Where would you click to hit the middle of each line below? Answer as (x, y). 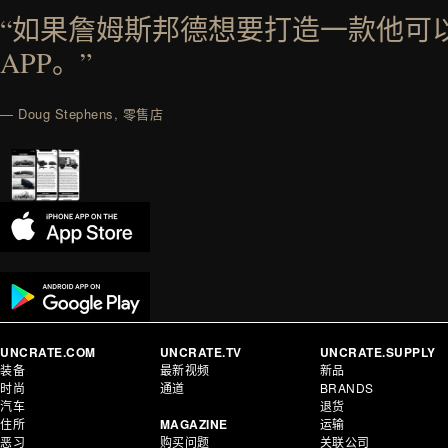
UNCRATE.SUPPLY (377, 351)
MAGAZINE (193, 423)
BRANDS (346, 387)
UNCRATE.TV (200, 351)
